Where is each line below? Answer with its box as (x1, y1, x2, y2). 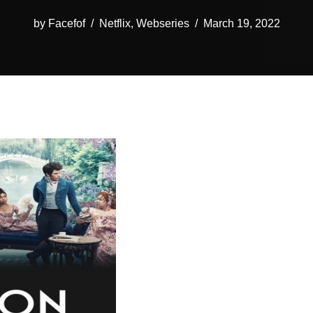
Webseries (136, 16, 189, 29)
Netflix (99, 16, 131, 29)
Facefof (48, 16, 85, 29)
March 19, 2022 (203, 16, 280, 29)
